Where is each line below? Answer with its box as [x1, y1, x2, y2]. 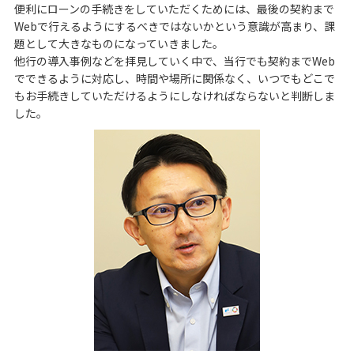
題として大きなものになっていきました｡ [13, 35, 218, 51]
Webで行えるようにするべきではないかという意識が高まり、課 [13, 17, 335, 34]
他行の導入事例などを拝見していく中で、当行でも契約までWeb [13, 52, 335, 69]
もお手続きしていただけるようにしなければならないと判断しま [13, 87, 335, 104]
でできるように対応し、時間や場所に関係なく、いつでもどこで [13, 70, 335, 86]
